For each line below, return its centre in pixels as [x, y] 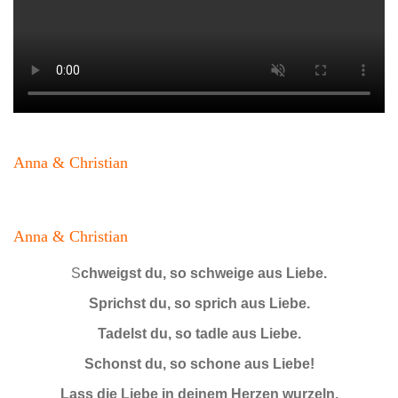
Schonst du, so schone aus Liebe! [199, 363]
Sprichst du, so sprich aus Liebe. [199, 303]
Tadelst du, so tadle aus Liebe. [199, 333]
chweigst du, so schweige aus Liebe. [204, 273]
